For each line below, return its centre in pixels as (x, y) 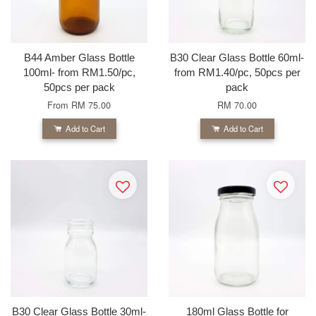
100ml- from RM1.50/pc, (79, 72)
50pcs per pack (79, 87)
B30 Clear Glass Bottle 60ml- (237, 57)
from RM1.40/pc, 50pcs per (237, 72)
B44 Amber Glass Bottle (79, 57)
